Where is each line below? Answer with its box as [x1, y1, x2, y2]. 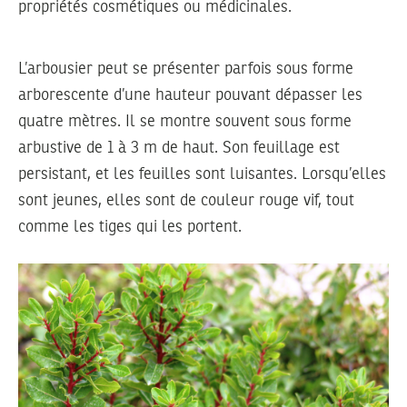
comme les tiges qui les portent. [18, 218, 242, 235]
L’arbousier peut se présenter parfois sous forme [18, 60, 353, 77]
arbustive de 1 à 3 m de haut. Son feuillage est [18, 139, 340, 156]
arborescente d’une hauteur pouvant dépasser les [18, 86, 362, 104]
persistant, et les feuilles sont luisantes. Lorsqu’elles [18, 165, 386, 183]
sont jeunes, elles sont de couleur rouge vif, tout [18, 192, 354, 209]
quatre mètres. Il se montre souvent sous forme [18, 113, 352, 130]
